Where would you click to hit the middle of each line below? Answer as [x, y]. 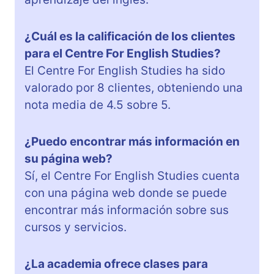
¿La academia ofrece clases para [116, 264]
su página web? [68, 158]
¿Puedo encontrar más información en [132, 141]
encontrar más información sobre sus [127, 210]
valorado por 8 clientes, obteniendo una [134, 87]
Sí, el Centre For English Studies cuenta [132, 176]
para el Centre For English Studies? [123, 53]
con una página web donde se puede [126, 193]
